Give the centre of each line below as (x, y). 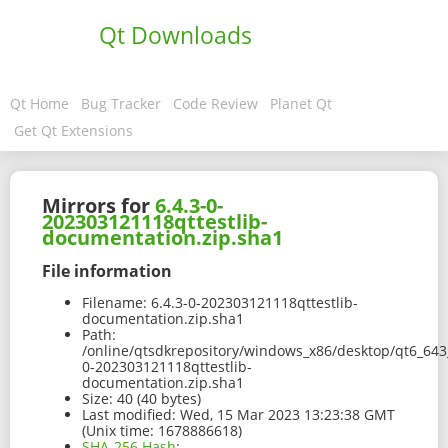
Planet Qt (301, 103)
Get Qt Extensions (73, 130)
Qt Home (39, 103)
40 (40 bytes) (157, 399)
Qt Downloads (175, 35)
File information (107, 270)
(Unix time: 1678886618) (162, 431)
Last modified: (129, 415)
